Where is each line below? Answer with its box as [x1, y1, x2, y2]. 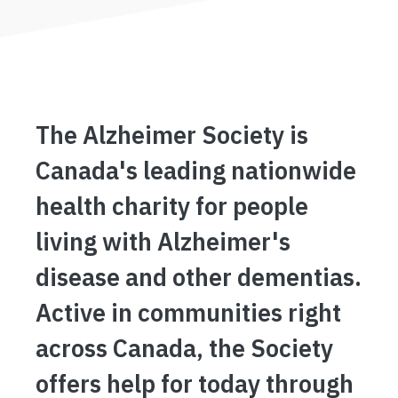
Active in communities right [36, 297, 341, 328]
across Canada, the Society [36, 332, 333, 363]
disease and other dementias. [36, 261, 362, 292]
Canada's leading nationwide [36, 155, 356, 186]
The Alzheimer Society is [36, 119, 308, 150]
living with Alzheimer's [36, 226, 291, 257]
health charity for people [36, 190, 308, 221]
